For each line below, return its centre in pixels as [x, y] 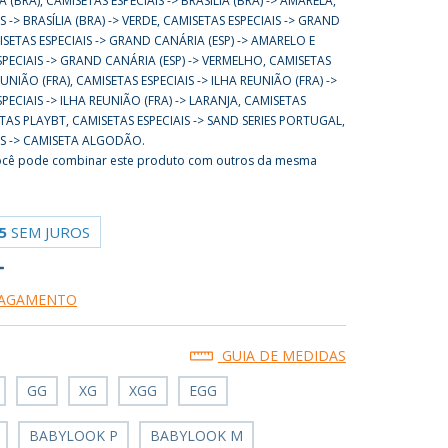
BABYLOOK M [197, 435]
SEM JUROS [51, 232]
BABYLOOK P [74, 435]
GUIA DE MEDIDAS [281, 355]
